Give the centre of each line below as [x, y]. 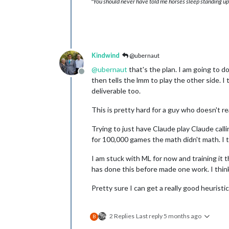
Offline [93, 76]
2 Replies [122, 216]
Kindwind [106, 55]
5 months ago [182, 216]
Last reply [150, 216]
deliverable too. [116, 90]
